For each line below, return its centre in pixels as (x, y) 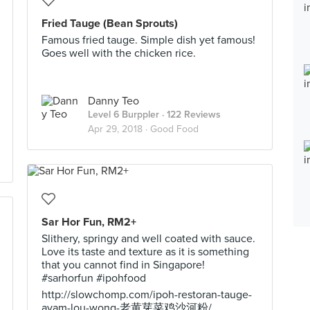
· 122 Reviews (190, 115)
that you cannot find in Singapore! (123, 265)
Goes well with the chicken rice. (119, 53)
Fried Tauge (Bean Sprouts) (110, 24)
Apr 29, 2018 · (119, 129)
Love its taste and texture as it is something (145, 252)
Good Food (174, 129)
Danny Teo (113, 101)
